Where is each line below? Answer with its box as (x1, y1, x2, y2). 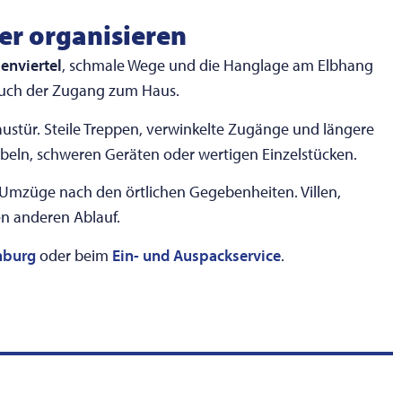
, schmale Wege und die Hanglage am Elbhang (62, 55, 373, 76)
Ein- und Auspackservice (112, 244, 281, 266)
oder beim (36, 244, 112, 266)
